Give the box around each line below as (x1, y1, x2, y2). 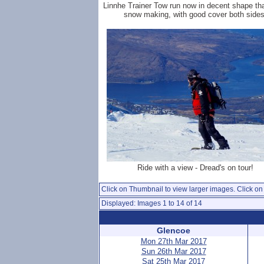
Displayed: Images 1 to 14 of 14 (101, 199, 202, 207)
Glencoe (157, 226, 190, 235)
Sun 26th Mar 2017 (141, 247, 206, 256)
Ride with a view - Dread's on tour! (137, 163, 253, 172)
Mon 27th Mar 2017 (140, 237, 207, 246)
